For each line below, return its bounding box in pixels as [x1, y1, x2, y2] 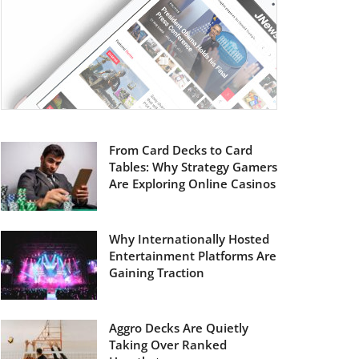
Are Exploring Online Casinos [109, 175, 276, 192]
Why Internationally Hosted [109, 230, 269, 247]
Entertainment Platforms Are [109, 247, 276, 264]
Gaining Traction [109, 264, 204, 280]
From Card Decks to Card [109, 142, 252, 158]
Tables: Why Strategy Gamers [109, 159, 277, 175]
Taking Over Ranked [109, 336, 227, 353]
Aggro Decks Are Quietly [109, 319, 248, 336]
